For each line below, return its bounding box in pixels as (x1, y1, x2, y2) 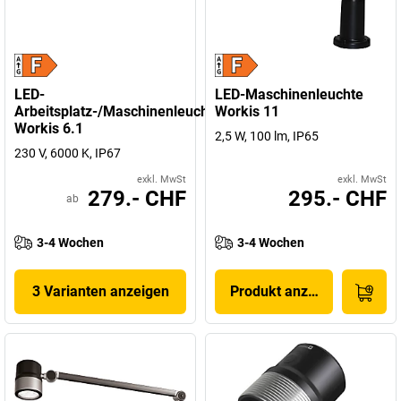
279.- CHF (88, 186, 186, 211)
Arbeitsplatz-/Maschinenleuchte (14, 103, 221, 120)
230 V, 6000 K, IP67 (14, 146, 121, 160)
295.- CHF (288, 186, 387, 211)
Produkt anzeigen (229, 283, 344, 300)
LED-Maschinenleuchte (215, 86, 363, 103)
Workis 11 (215, 103, 279, 120)
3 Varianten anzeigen (31, 283, 169, 300)
